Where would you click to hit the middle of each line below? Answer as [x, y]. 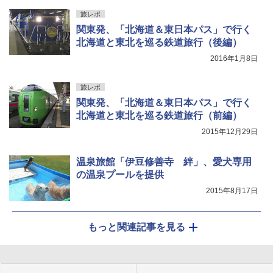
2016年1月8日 [234, 59]
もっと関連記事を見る [136, 227]
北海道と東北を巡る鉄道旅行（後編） [159, 43]
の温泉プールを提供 [120, 175]
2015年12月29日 [230, 132]
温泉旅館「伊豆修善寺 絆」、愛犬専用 [164, 162]
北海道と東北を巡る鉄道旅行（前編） [159, 116]
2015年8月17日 [232, 191]
